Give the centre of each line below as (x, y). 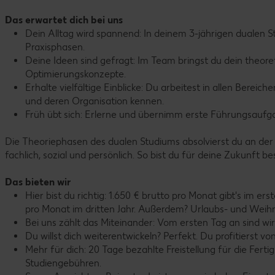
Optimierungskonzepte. (76, 74)
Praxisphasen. (55, 47)
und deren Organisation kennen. (95, 101)
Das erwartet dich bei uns (65, 20)
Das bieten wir (38, 182)
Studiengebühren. (63, 263)
